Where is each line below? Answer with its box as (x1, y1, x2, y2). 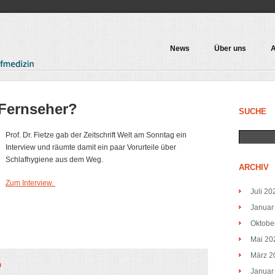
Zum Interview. (6, 179, 55, 187)
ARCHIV (239, 163, 269, 172)
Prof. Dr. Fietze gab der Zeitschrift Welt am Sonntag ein (6, 131, 187, 139)
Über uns (214, 44, 246, 53)
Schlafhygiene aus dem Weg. (6, 155, 103, 164)
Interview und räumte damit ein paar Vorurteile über (6, 143, 176, 152)
